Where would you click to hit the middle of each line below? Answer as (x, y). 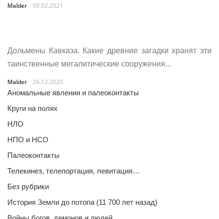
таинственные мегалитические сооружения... (89, 64)
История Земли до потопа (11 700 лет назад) (82, 202)
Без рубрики (28, 186)
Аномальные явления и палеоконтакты (73, 93)
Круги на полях (33, 108)
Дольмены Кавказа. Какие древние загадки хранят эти (109, 51)
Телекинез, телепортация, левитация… (74, 171)
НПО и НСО (28, 140)
